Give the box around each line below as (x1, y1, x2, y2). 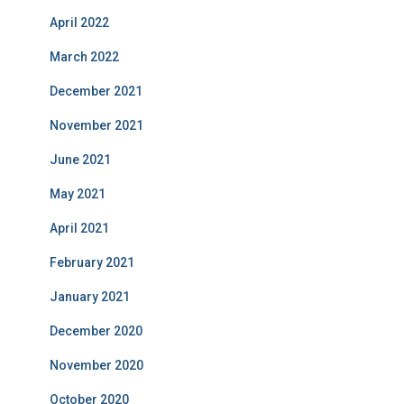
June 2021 (50, 152, 111, 167)
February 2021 (50, 255, 134, 270)
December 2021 (50, 84, 142, 98)
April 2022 (50, 15, 109, 30)
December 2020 (50, 324, 142, 338)
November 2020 (50, 358, 143, 372)
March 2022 (50, 50, 119, 64)
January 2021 (50, 289, 130, 304)
